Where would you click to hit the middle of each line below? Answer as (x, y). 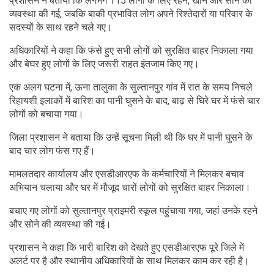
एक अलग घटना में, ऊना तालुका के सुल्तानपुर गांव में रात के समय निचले (131, 87)
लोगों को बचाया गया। (46, 114)
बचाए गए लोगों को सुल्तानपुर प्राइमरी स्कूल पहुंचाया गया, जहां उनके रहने (133, 210)
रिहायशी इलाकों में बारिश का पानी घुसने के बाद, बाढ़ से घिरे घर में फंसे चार (135, 100)
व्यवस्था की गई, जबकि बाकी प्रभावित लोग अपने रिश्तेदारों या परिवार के (131, 13)
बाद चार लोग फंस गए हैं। (52, 150)
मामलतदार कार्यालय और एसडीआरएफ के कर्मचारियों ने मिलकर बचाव (127, 174)
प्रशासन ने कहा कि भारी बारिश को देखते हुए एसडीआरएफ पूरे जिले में (127, 247)
